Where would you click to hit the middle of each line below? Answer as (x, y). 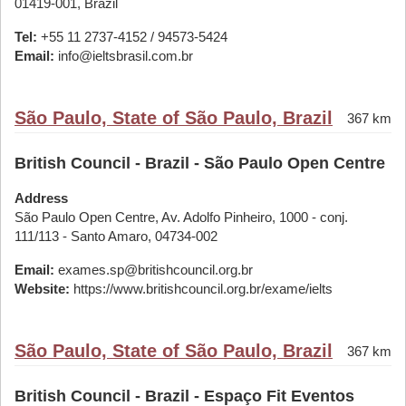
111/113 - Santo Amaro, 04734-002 (116, 236)
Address (41, 198)
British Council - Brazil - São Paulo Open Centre (200, 163)
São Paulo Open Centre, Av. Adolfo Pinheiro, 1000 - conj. (181, 217)
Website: (42, 289)
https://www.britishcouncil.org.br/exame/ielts (201, 289)
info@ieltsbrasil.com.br (124, 56)
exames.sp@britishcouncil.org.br (154, 270)
